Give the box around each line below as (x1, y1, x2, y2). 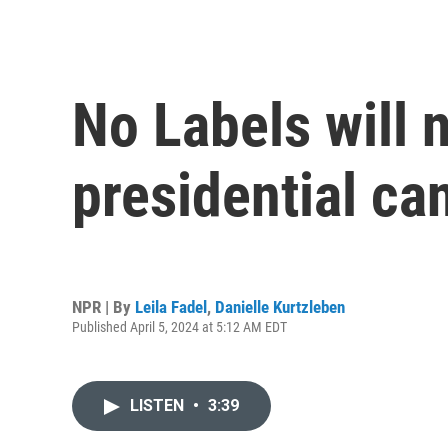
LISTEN (130, 396, 188, 416)
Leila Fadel (135, 296, 207, 317)
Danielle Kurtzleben (215, 296, 345, 317)
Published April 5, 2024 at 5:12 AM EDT (72, 318, 287, 335)
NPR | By (72, 296, 135, 317)
